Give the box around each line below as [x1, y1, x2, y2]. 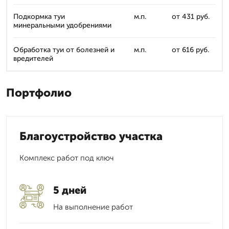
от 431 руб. [171, 12, 210, 21]
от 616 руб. [172, 45, 209, 54]
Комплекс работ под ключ [19, 153, 114, 163]
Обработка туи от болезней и [13, 45, 114, 54]
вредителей [13, 54, 53, 63]
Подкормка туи [13, 12, 65, 21]
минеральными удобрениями [13, 21, 111, 30]
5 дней [53, 184, 86, 196]
